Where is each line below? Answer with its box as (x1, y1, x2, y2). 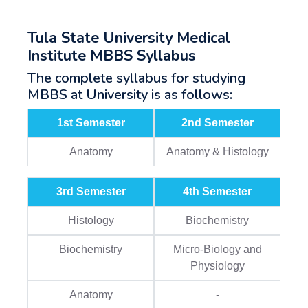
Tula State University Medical (27, 27, 230, 48)
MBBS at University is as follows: (27, 85, 232, 104)
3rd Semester (56, 186, 126, 197)
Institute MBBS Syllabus (27, 45, 196, 66)
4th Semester (183, 186, 252, 197)
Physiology (190, 260, 245, 272)
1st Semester (56, 117, 125, 129)
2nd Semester (181, 117, 254, 129)
